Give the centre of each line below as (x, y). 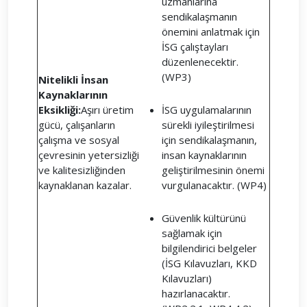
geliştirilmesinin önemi (213, 170)
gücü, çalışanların (77, 125)
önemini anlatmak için (211, 32)
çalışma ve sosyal (79, 140)
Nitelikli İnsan (73, 79)
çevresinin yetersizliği (89, 155)
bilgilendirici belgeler (209, 248)
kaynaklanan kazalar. (85, 185)
